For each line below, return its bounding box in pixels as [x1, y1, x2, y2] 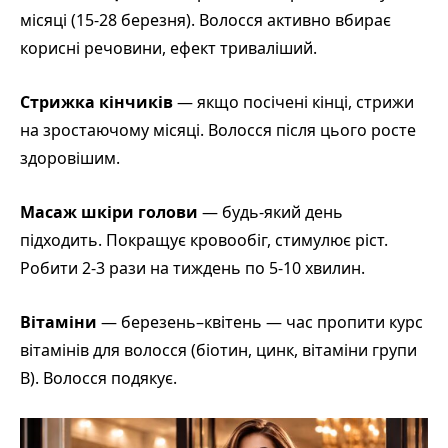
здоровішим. [20, 146, 120, 169]
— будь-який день [198, 200, 343, 223]
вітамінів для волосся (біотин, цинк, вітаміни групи [20, 338, 417, 361]
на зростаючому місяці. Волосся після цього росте [20, 118, 416, 141]
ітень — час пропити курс [221, 310, 423, 333]
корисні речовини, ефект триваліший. [20, 36, 317, 59]
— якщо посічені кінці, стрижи [173, 90, 414, 113]
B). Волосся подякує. [20, 366, 177, 389]
